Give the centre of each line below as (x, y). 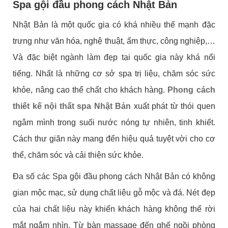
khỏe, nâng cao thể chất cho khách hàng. (90, 90)
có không (198, 177)
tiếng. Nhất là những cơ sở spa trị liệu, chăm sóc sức (114, 74)
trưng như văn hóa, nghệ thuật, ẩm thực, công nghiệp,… (114, 41)
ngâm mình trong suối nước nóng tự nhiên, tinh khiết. (114, 123)
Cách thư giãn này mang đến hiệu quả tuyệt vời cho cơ (114, 139)
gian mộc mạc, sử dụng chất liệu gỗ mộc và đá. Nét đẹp (114, 193)
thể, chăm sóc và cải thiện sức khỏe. (78, 155)
